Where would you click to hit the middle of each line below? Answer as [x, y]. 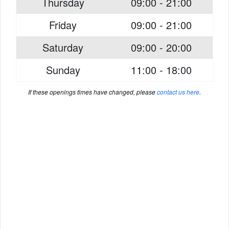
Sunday [63, 70]
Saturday [63, 47]
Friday [63, 25]
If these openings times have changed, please [93, 92]
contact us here [178, 92]
